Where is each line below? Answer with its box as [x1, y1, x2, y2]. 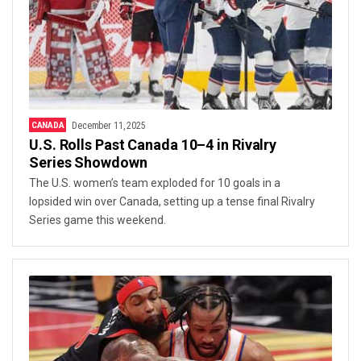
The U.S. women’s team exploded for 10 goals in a [29, 176, 280, 189]
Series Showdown [29, 153, 147, 171]
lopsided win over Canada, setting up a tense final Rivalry [29, 194, 315, 208]
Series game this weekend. [29, 213, 166, 226]
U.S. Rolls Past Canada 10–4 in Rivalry [29, 135, 277, 153]
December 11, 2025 [72, 119, 146, 131]
